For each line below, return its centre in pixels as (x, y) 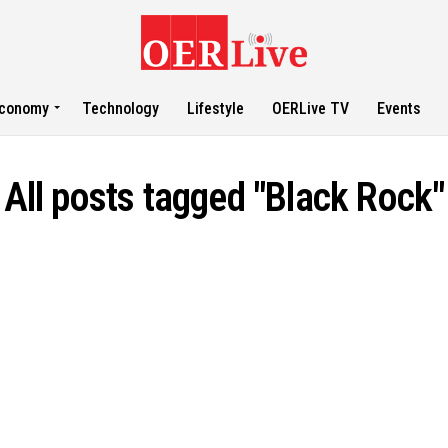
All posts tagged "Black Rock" (224, 197)
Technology (121, 108)
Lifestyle (216, 108)
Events (399, 108)
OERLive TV (311, 108)
